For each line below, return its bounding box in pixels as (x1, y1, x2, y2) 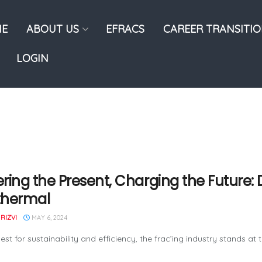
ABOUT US (26, 22, 79, 36)
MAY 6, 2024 (30, 213, 67, 222)
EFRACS (106, 22, 144, 36)
